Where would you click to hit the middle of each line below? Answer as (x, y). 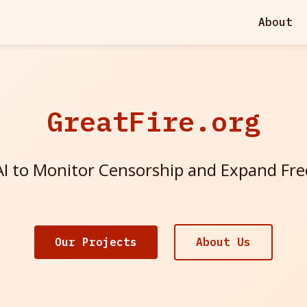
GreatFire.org (153, 121)
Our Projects (96, 242)
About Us (223, 242)
